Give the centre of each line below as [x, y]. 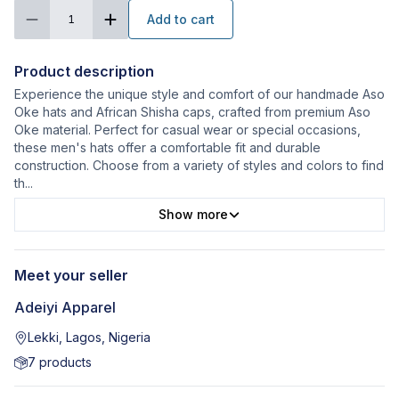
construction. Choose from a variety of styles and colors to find [199, 166]
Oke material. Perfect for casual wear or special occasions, [187, 130]
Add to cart [181, 19]
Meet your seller [71, 276]
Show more [193, 215]
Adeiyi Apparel [65, 308]
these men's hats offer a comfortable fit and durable [167, 148]
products [64, 362]
